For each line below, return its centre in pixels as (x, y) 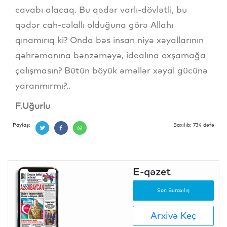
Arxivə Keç (173, 216)
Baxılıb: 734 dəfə (194, 125)
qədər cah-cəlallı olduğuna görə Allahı (94, 24)
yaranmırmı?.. (43, 85)
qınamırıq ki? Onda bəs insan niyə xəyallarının (109, 40)
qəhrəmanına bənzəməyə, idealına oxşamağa (110, 55)
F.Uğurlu (33, 105)
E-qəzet (152, 171)
